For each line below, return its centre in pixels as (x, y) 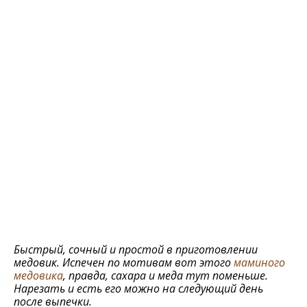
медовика (38, 275)
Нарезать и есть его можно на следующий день (138, 288)
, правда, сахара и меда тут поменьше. (165, 275)
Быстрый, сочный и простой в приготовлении (136, 249)
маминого (259, 262)
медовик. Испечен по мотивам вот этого (124, 262)
